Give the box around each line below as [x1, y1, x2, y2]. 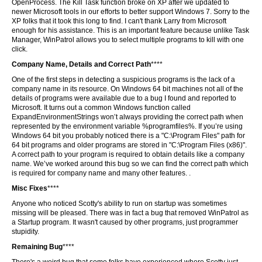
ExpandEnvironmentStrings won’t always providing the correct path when [12, 113, 243, 121]
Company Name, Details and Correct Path [12, 60, 151, 68]
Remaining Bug [12, 243, 63, 251]
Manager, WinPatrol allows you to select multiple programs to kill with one [12, 36, 244, 44]
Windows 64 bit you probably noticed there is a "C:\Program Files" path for [12, 132, 245, 140]
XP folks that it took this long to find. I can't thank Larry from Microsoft [12, 17, 226, 25]
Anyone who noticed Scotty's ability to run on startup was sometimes [12, 199, 227, 208]
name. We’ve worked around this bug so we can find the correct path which [12, 160, 249, 168]
